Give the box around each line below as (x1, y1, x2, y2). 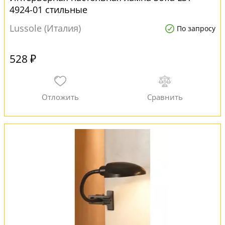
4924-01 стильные (10, 4, 87, 16)
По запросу (177, 24, 215, 33)
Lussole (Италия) (10, 22, 81, 34)
